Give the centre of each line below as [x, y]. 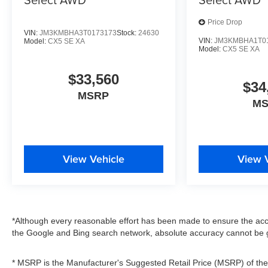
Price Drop [225, 22]
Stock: [127, 33]
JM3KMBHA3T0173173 [78, 33]
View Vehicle [93, 159]
